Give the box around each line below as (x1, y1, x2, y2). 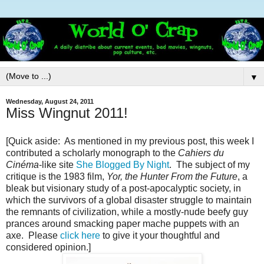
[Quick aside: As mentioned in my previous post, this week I (6, 136, 254, 147)
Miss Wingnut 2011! (6, 105, 128, 121)
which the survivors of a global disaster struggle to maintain (6, 195, 252, 206)
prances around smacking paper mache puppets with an (6, 219, 239, 229)
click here (60, 230, 100, 241)
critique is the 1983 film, (6, 171, 107, 182)
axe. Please (6, 230, 60, 241)
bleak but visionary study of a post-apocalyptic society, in (6, 183, 241, 194)
